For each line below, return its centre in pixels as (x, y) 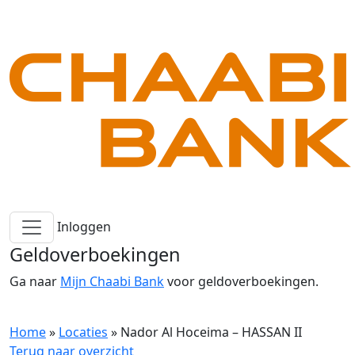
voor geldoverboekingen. (241, 281)
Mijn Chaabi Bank (112, 281)
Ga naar (35, 281)
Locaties (83, 332)
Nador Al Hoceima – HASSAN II (211, 332)
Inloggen (84, 227)
